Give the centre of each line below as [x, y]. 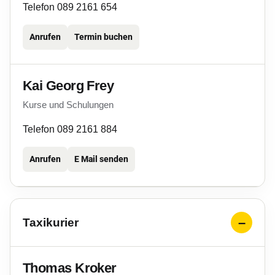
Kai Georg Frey [68, 86]
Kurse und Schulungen [68, 105]
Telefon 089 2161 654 [70, 7]
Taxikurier [51, 222]
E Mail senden [101, 159]
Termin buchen [103, 37]
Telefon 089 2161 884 [70, 129]
